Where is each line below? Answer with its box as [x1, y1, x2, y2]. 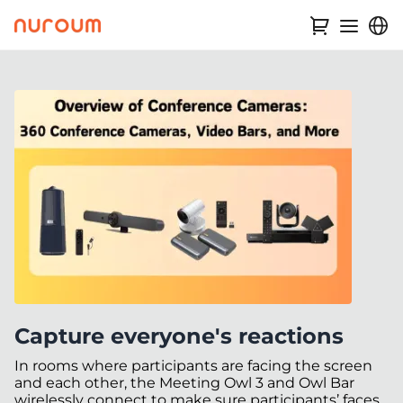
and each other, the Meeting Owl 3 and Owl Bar [14, 374, 354, 391]
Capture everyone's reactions [14, 323, 344, 349]
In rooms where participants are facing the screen [14, 357, 372, 374]
